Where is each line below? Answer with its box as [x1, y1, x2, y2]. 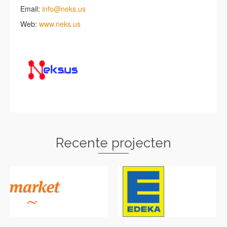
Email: [20, 4, 42, 14]
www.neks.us [39, 19, 81, 29]
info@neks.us [42, 4, 86, 14]
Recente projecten [56, 135, 171, 150]
